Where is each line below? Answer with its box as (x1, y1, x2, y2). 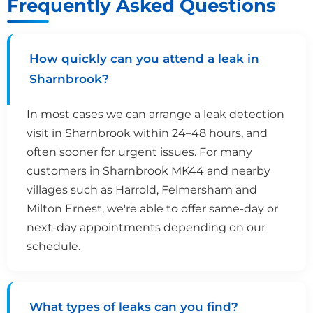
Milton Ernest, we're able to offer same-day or (27, 201, 278, 215)
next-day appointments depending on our (27, 220, 265, 234)
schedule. (27, 239, 80, 253)
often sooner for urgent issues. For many (27, 145, 252, 159)
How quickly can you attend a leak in (29, 51, 259, 66)
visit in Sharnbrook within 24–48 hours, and (27, 126, 268, 140)
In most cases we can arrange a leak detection (27, 107, 284, 121)
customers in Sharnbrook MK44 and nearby (27, 163, 270, 177)
